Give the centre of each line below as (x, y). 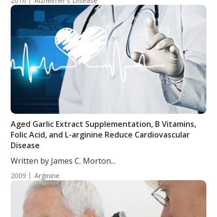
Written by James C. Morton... (63, 161)
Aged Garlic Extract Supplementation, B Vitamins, (104, 124)
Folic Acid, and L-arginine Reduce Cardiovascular (101, 135)
